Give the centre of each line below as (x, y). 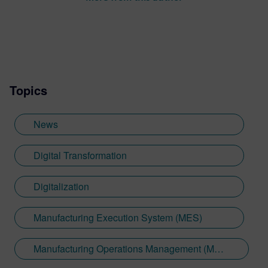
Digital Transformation (80, 155)
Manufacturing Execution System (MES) (118, 217)
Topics (28, 90)
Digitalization (61, 186)
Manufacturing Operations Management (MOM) (219, 248)
